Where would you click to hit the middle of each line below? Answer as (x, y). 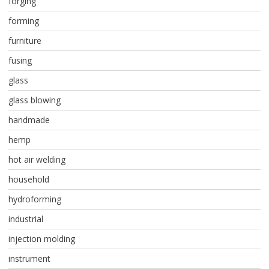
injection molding (41, 239)
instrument (29, 259)
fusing (20, 61)
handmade (29, 120)
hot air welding (37, 160)
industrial (26, 219)
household (29, 180)
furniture (25, 41)
